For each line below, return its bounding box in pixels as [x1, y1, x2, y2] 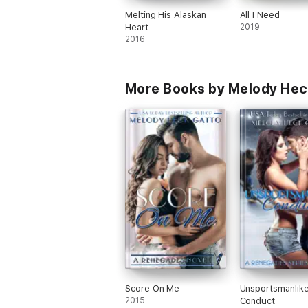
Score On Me [125, 283, 180, 294]
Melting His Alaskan [125, 10, 206, 20]
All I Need [239, 10, 280, 20]
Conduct [239, 296, 276, 306]
